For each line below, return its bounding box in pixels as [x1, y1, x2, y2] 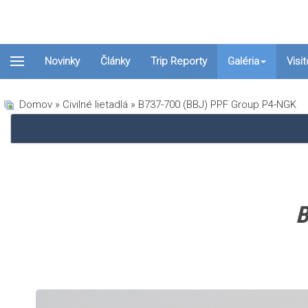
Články [100, 55, 130, 67]
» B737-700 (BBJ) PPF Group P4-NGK [128, 98, 296, 111]
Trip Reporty [151, 55, 207, 67]
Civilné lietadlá [63, 98, 128, 111]
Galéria [228, 55, 259, 67]
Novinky [45, 55, 80, 67]
